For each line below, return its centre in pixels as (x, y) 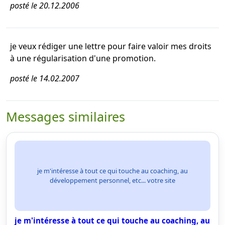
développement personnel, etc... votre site (113, 180)
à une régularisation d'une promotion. (83, 58)
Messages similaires (66, 117)
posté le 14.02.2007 (45, 78)
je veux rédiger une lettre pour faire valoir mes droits (111, 46)
